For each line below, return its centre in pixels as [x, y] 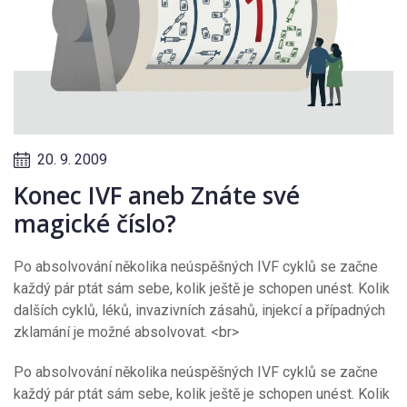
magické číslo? [95, 224]
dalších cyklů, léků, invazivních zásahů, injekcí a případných [199, 311]
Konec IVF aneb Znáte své [157, 196]
